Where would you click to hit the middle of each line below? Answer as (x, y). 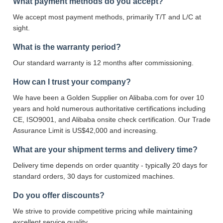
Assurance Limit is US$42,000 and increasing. (85, 130)
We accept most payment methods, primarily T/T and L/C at (107, 17)
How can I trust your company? (72, 82)
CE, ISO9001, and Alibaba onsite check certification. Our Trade (112, 119)
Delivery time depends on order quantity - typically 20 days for (110, 165)
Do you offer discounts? (59, 195)
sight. (21, 28)
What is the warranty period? (67, 47)
